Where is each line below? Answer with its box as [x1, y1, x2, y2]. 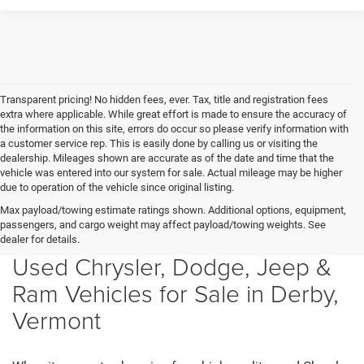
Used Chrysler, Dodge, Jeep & [12, 249, 331, 283]
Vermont [12, 302, 101, 336]
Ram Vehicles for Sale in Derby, [12, 275, 339, 310]
